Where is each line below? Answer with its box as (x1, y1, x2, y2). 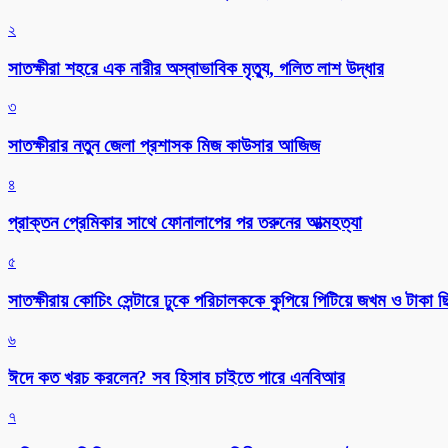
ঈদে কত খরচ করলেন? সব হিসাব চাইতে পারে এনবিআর (8, 367, 345, 389)
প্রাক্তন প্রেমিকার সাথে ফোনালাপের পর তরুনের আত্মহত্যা (8, 212, 362, 234)
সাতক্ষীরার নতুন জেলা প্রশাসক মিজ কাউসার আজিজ (8, 135, 320, 157)
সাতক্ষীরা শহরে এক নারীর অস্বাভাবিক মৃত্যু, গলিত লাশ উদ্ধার (8, 57, 384, 79)
